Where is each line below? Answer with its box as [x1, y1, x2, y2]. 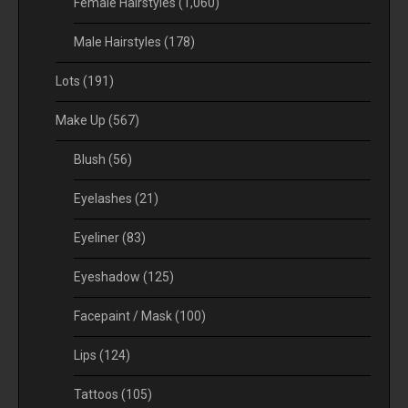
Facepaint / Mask [74, 309, 175, 324]
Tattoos [74, 387, 121, 403]
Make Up [56, 113, 108, 128]
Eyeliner [74, 230, 122, 246]
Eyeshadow [74, 270, 143, 285]
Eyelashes [74, 191, 135, 207]
